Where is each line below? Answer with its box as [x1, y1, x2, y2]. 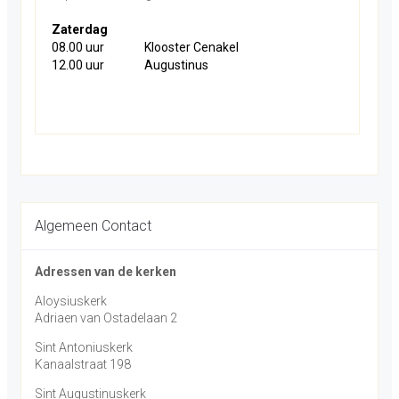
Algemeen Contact [35, 217, 151, 234]
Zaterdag [52, 22, 108, 37]
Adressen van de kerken [35, 265, 176, 279]
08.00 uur [52, 40, 104, 54]
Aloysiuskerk [35, 294, 107, 308]
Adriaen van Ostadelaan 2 [35, 311, 177, 325]
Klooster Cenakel [144, 40, 239, 54]
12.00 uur [52, 58, 104, 72]
